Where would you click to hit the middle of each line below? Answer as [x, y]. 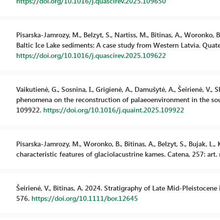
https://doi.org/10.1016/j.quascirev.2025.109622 [91, 55]
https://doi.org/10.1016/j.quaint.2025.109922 [113, 110]
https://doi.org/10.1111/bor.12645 [84, 198]
